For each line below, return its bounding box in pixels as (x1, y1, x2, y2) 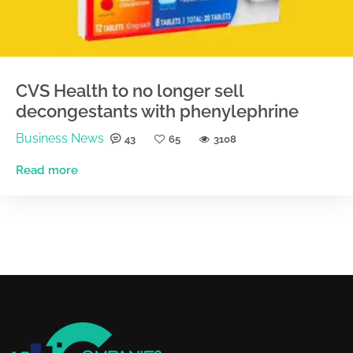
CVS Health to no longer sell (16, 80, 243, 102)
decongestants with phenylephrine (16, 101, 299, 122)
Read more (16, 163, 78, 178)
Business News (16, 131, 104, 147)
